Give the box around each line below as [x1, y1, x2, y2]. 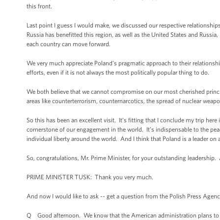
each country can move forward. [27, 40, 110, 48]
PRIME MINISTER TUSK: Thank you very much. [27, 173, 155, 181]
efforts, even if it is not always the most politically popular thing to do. [27, 69, 211, 76]
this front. [27, 2, 52, 10]
